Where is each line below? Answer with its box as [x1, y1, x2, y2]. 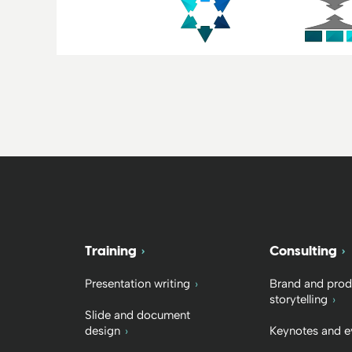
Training [84, 242, 137, 258]
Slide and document [84, 307, 190, 322]
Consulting [269, 242, 338, 258]
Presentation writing [84, 276, 190, 291]
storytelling [269, 291, 328, 306]
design [84, 323, 120, 338]
